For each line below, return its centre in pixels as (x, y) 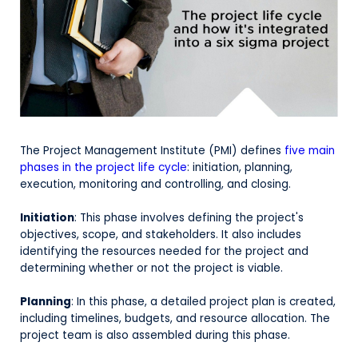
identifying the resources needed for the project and (164, 251)
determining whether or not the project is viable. (151, 268)
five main (310, 150)
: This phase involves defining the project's (189, 217)
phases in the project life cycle (103, 167)
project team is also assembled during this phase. (155, 335)
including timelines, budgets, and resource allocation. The (175, 318)
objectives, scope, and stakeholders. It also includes (161, 234)
